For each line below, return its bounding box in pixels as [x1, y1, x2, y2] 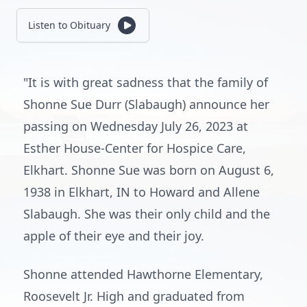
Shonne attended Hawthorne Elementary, [23, 266, 263, 282]
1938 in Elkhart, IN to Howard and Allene [23, 184, 260, 200]
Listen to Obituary [28, 19, 110, 32]
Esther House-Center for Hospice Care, [23, 140, 246, 156]
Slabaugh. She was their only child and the [23, 206, 270, 222]
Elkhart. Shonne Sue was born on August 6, [23, 162, 274, 178]
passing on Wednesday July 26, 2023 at [23, 118, 248, 134]
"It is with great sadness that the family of [23, 74, 268, 90]
